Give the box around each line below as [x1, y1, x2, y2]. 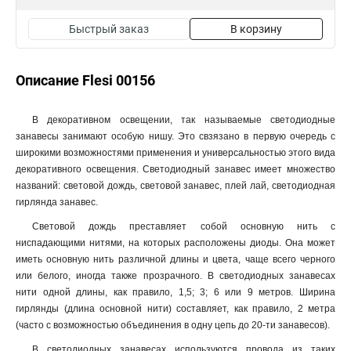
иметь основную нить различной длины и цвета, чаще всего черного [16, 254, 335, 265]
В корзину [230, 23, 282, 35]
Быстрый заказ [69, 23, 149, 35]
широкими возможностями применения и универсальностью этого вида [16, 147, 335, 158]
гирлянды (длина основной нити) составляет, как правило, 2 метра [16, 303, 335, 314]
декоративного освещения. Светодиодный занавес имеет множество [16, 164, 335, 175]
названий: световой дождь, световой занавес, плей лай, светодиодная [16, 180, 335, 191]
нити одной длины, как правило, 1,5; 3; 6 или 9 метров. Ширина [16, 287, 335, 298]
